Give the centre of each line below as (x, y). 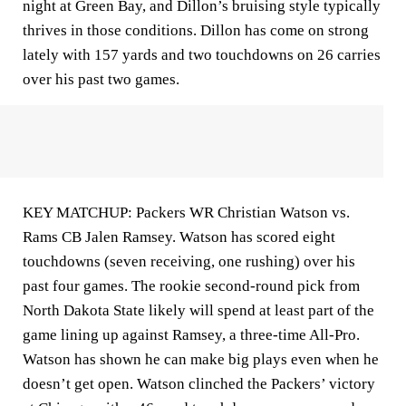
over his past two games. (101, 79)
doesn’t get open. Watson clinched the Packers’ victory (199, 384)
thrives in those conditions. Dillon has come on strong (196, 30)
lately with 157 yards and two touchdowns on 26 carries (202, 55)
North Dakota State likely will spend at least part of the (198, 310)
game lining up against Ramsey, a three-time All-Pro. (191, 335)
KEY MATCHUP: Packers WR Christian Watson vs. (186, 213)
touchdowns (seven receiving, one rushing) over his (189, 261)
